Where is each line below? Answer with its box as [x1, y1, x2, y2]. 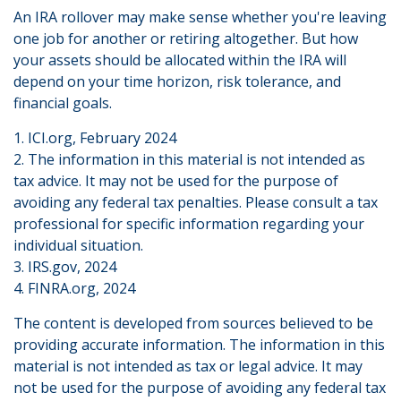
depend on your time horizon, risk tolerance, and [13, 72, 341, 91]
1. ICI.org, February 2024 [13, 128, 176, 148]
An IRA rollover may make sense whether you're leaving [13, 7, 387, 27]
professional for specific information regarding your [13, 214, 364, 234]
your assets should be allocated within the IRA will [13, 50, 346, 70]
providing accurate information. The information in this [13, 335, 385, 354]
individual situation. [13, 235, 143, 255]
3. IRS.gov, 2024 [13, 257, 116, 277]
